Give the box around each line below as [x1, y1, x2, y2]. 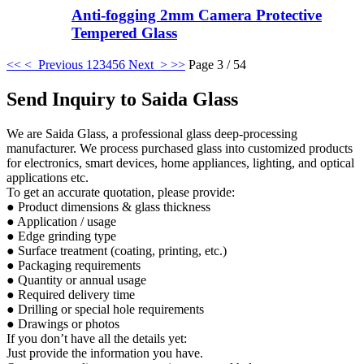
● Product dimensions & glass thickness [6, 199, 210, 214]
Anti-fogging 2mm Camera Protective [71, 6, 322, 24]
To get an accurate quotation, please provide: [6, 184, 235, 199]
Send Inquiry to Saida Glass [6, 88, 238, 110]
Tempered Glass [71, 24, 177, 42]
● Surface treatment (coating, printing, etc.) [6, 243, 227, 258]
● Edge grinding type [6, 228, 116, 243]
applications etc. [6, 170, 89, 184]
